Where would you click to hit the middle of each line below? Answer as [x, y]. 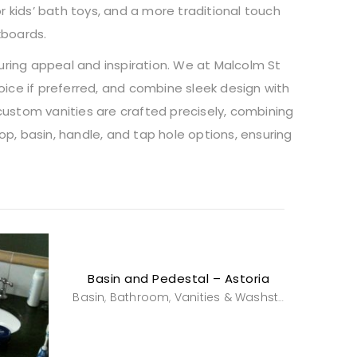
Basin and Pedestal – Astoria [179, 279]
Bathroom [139, 298]
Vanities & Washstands [226, 298]
